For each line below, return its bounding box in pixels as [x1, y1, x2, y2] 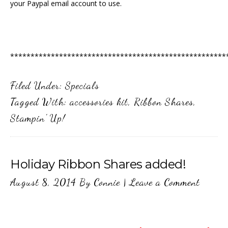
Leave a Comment [129, 176, 200, 188]
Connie [94, 176, 120, 188]
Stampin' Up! [10, 112, 65, 124]
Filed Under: [10, 79, 65, 92]
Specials [65, 79, 99, 92]
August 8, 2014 [10, 176, 76, 188]
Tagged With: [10, 96, 70, 108]
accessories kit [70, 96, 128, 108]
